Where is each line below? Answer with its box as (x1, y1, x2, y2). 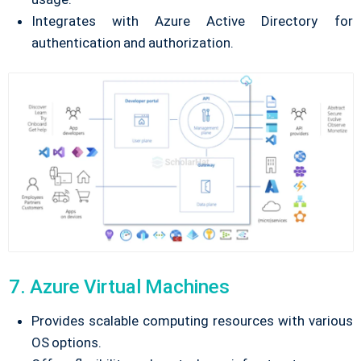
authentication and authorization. (31, 34, 234, 51)
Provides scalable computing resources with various (31, 312, 353, 329)
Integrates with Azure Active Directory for (31, 12, 353, 29)
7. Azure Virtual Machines (8, 275, 230, 298)
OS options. (31, 334, 102, 351)
